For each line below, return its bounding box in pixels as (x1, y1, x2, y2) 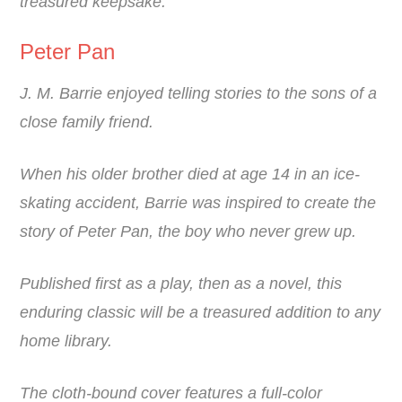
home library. (20, 332, 113, 351)
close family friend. (20, 113, 154, 132)
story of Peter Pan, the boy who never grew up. (20, 223, 357, 241)
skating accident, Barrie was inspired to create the (20, 194, 377, 213)
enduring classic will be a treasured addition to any (20, 303, 381, 322)
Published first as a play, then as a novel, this (20, 275, 343, 293)
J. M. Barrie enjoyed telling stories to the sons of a (20, 84, 378, 103)
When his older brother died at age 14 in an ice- (20, 165, 361, 184)
